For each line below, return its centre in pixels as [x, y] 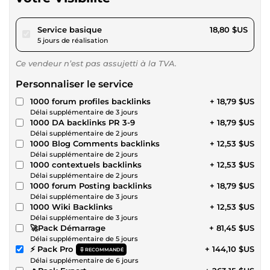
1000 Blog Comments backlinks [95, 143]
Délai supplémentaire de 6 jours [84, 260]
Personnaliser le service [74, 84]
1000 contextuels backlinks [86, 164]
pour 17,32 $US [130, 29]
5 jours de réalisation [73, 40]
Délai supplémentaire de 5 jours [84, 238]
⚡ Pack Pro [52, 249]
